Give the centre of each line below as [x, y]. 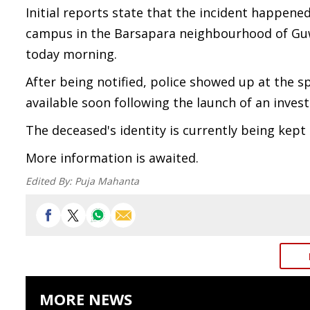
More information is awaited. [112, 158]
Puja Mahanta [107, 181]
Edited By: [50, 181]
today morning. [71, 54]
